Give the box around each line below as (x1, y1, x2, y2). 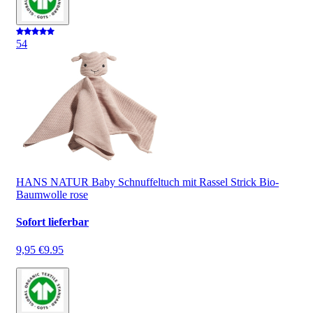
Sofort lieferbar (16, 216, 89, 228)
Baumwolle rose (16, 189, 88, 201)
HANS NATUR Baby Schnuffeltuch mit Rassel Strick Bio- (16, 176, 279, 189)
